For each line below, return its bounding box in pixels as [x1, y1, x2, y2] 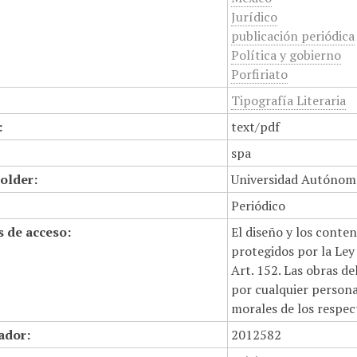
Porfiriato [231, 65, 288, 83]
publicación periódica [231, 27, 355, 45]
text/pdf [231, 118, 280, 135]
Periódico [231, 197, 286, 214]
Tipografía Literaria [231, 92, 347, 109]
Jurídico [231, 8, 278, 25]
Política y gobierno [231, 46, 342, 64]
